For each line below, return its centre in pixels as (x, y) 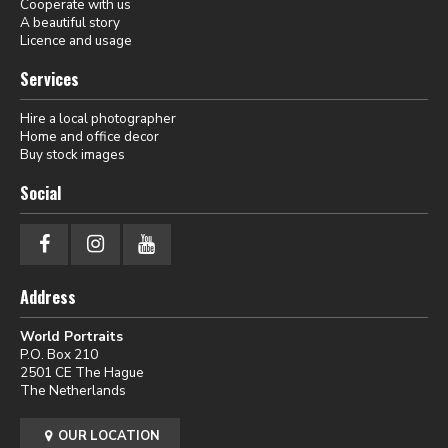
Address (48, 296)
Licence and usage (76, 40)
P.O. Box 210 (59, 354)
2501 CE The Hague (82, 372)
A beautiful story (70, 22)
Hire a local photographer (98, 118)
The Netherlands (73, 390)
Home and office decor (89, 136)
